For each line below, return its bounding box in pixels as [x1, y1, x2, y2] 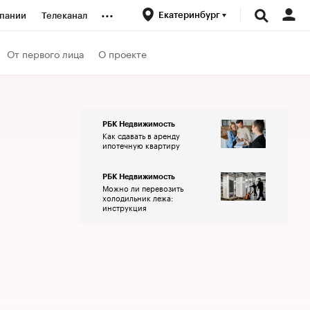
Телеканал [42, 11, 87, 20]
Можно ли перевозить [102, 181, 183, 194]
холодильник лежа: [102, 191, 173, 203]
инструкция [102, 201, 147, 213]
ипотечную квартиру [102, 138, 180, 151]
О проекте [98, 45, 147, 61]
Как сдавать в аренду [102, 129, 180, 141]
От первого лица [7, 45, 84, 61]
